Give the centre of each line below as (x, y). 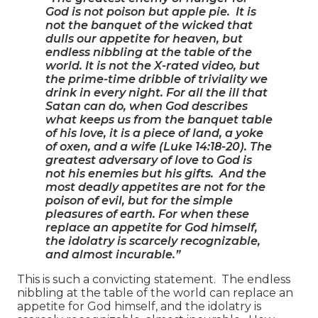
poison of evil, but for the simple (139, 200)
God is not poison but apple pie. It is (151, 11)
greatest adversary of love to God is (149, 160)
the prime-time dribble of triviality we (157, 79)
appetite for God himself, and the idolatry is (139, 306)
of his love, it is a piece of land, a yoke (154, 133)
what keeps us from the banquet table (159, 119)
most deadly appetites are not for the (155, 187)
